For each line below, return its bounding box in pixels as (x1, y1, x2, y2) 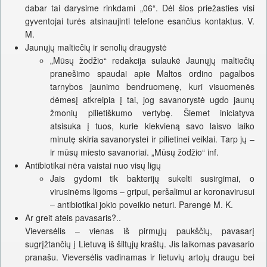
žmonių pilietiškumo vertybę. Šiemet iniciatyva (50, 107, 254, 119)
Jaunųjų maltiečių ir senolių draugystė (25, 41, 167, 54)
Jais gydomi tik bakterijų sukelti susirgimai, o (50, 172, 254, 185)
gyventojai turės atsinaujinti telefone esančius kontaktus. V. (25, 15, 254, 27)
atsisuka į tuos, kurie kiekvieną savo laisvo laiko (50, 120, 254, 132)
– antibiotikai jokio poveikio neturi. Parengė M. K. (50, 198, 233, 211)
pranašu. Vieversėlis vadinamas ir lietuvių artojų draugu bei (25, 251, 254, 263)
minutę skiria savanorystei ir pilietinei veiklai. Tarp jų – (50, 133, 254, 145)
